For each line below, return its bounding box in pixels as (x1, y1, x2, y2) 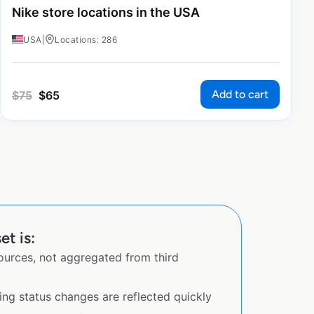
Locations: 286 (55, 34, 117, 46)
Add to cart (212, 88, 268, 102)
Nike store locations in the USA (12, 4, 200, 20)
